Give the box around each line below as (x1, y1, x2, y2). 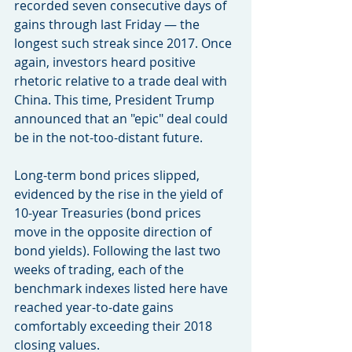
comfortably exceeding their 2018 (14, 317, 215, 335)
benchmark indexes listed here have (14, 280, 231, 297)
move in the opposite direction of (14, 223, 214, 240)
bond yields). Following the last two (14, 242, 224, 259)
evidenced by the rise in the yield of (14, 185, 225, 203)
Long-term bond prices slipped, (14, 167, 203, 184)
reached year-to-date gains (14, 299, 177, 316)
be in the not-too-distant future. (14, 129, 203, 146)
